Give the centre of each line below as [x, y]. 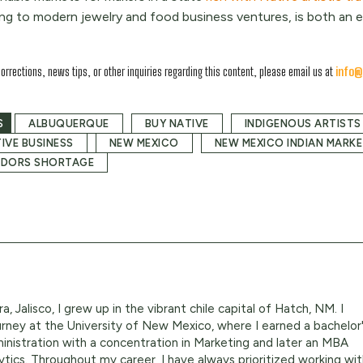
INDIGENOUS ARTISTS [303, 124]
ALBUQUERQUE [69, 124]
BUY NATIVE [177, 124]
